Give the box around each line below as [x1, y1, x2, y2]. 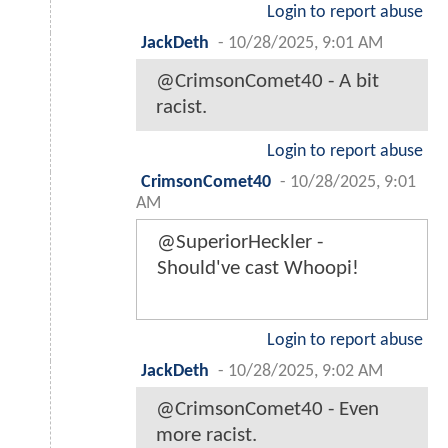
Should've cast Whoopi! [157, 258, 359, 280]
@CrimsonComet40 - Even [156, 399, 379, 421]
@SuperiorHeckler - [157, 232, 323, 254]
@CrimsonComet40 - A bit [156, 71, 379, 93]
